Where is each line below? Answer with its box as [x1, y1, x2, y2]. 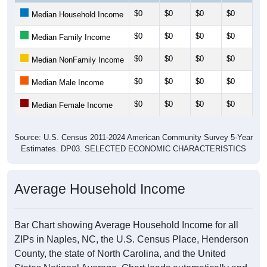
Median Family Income [29, 33, 110, 42]
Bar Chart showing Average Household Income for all [14, 220, 238, 231]
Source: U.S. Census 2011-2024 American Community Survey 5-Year [14, 133, 253, 142]
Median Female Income [29, 101, 113, 110]
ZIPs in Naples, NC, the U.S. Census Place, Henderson [14, 234, 249, 245]
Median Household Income [29, 10, 123, 20]
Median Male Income [29, 78, 104, 88]
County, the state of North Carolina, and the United [14, 249, 226, 259]
